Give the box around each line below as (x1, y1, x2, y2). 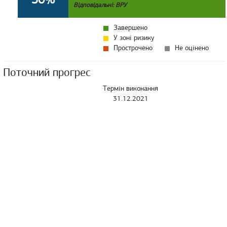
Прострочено (113, 44, 153, 52)
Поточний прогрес (3, 65, 91, 79)
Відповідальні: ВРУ (73, 1, 127, 9)
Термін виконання (103, 84, 158, 93)
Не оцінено (175, 44, 209, 52)
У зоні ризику (113, 33, 154, 42)
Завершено (113, 23, 147, 32)
